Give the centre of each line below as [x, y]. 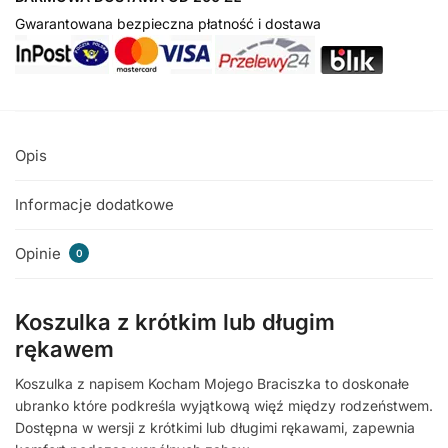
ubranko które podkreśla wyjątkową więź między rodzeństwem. [224, 405]
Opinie [40, 253]
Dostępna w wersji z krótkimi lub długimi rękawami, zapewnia [215, 427]
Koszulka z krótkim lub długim [175, 321]
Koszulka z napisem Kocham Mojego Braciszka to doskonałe [212, 383]
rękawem [64, 348]
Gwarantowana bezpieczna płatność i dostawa [168, 23]
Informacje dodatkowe [94, 204]
